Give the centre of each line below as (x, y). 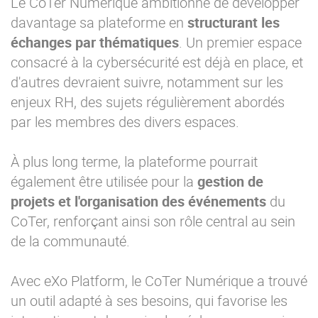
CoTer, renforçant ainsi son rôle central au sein (153, 221)
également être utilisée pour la (104, 182)
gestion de (230, 182)
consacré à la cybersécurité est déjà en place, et (157, 62)
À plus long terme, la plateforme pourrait (134, 162)
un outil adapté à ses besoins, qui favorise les (149, 301)
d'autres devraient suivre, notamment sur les (147, 82)
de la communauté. (70, 241)
